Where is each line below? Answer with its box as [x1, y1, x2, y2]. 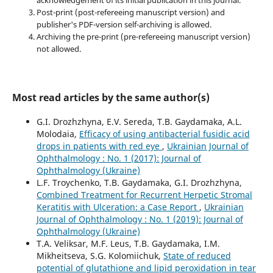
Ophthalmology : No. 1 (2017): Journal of [36, 152, 201, 165]
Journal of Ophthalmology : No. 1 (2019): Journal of [36, 213, 243, 225]
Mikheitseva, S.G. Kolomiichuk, [36, 250, 163, 262]
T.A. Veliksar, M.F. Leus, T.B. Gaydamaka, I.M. [36, 238, 220, 250]
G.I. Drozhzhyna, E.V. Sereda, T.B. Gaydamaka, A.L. [36, 116, 242, 128]
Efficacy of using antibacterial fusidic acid [79, 128, 250, 140]
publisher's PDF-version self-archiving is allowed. [36, 19, 211, 30]
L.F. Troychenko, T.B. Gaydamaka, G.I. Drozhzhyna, [36, 177, 242, 189]
